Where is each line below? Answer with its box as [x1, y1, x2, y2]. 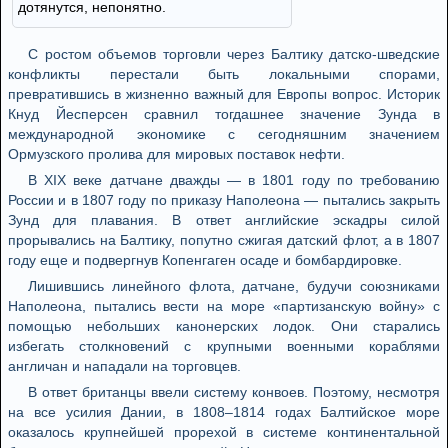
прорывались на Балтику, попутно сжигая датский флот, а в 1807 [8, 232, 440, 248]
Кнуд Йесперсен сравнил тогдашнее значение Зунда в [8, 106, 440, 122]
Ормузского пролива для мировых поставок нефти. [8, 146, 345, 162]
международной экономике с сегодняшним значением [8, 126, 440, 142]
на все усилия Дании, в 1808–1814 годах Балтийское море [8, 404, 440, 420]
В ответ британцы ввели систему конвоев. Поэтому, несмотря [28, 384, 440, 400]
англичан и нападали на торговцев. [8, 358, 241, 374]
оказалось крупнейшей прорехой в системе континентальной [8, 424, 440, 440]
